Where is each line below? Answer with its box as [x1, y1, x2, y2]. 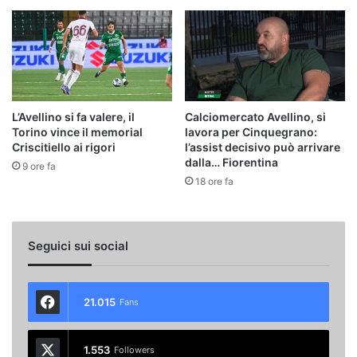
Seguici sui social [28, 237, 128, 253]
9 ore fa [22, 159, 56, 172]
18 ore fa [195, 175, 233, 187]
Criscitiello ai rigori [12, 139, 116, 154]
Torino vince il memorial [12, 124, 143, 139]
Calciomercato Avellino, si [185, 109, 326, 124]
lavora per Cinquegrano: [185, 124, 317, 139]
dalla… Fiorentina [185, 155, 278, 169]
